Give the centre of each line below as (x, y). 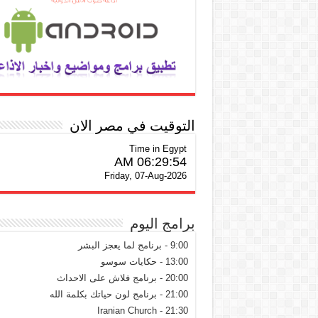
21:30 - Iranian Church (176, 311)
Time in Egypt (158, 149)
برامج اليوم (162, 224)
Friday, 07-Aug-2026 (145, 176)
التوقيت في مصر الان (132, 126)
